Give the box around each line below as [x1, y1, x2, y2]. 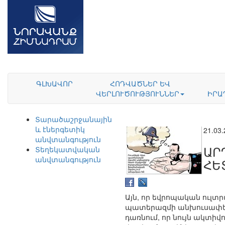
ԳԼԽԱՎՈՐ [36, 78, 73, 88]
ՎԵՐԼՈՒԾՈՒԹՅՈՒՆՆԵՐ [95, 88, 179, 98]
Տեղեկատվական [35, 144, 100, 154]
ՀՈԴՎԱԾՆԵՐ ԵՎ [109, 78, 170, 88]
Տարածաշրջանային [35, 114, 112, 124]
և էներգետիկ [35, 124, 85, 134]
